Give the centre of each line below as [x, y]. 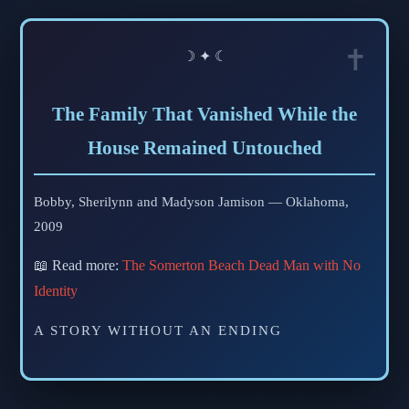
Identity [56, 291]
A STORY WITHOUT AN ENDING [158, 330]
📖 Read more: [78, 266]
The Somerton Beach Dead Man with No [241, 266]
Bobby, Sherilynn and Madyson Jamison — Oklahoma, [191, 202]
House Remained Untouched [204, 148]
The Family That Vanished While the [204, 114]
